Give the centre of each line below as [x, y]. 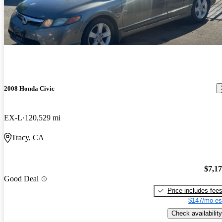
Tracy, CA [28, 138]
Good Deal [21, 179]
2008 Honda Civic [29, 88]
